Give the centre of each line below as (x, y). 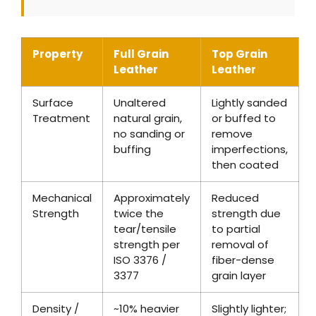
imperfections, (250, 149)
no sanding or (149, 133)
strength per (147, 244)
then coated (245, 164)
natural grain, (148, 118)
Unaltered (140, 102)
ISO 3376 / (140, 260)
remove (232, 133)
